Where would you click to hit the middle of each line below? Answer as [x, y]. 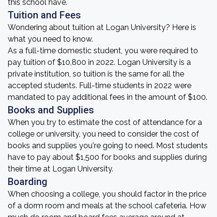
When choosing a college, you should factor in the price [107, 194]
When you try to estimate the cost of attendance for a [105, 122]
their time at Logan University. [61, 169]
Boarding [28, 182]
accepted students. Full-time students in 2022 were [100, 85]
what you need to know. [50, 39]
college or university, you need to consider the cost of [103, 134]
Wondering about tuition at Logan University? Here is [102, 27]
